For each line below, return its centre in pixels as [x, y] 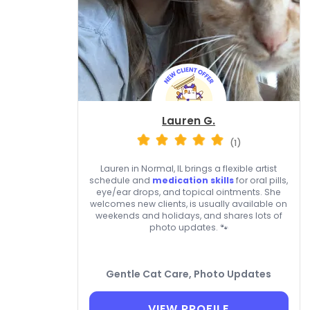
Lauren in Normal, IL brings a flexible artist [189, 169]
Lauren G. [189, 120]
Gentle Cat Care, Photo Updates [189, 274]
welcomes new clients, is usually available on [189, 204]
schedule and [121, 181]
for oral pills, [261, 181]
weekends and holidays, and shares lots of [189, 216]
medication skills [193, 181]
